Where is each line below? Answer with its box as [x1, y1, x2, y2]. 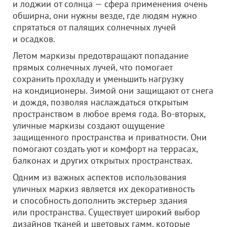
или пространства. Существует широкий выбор [13, 206, 200, 218]
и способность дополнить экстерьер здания [13, 195, 187, 206]
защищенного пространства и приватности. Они [13, 131, 207, 143]
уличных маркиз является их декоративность [13, 183, 194, 195]
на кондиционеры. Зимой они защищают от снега [13, 85, 213, 96]
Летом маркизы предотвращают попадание [13, 50, 188, 61]
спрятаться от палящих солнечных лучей [13, 21, 176, 33]
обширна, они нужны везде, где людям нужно [13, 10, 197, 21]
